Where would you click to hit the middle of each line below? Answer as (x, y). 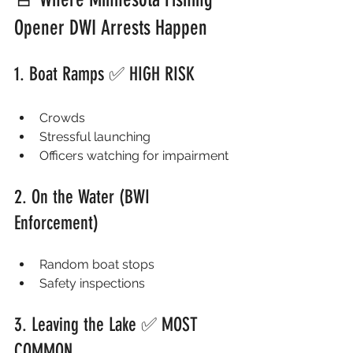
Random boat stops (97, 264)
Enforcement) (56, 223)
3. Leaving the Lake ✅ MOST (108, 325)
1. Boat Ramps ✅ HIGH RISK (104, 74)
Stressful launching (95, 137)
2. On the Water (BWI (84, 197)
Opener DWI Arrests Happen (111, 28)
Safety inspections (92, 283)
